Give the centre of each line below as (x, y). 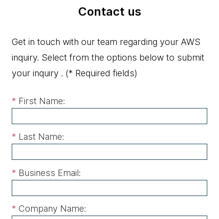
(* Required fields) (100, 73)
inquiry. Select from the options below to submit (108, 58)
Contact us (109, 12)
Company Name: (52, 208)
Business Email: (50, 173)
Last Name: (41, 137)
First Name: (42, 101)
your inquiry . (37, 73)
